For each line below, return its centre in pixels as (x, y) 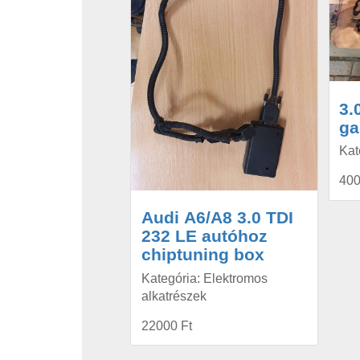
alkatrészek (174, 296)
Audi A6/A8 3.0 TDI (217, 218)
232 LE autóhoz (204, 236)
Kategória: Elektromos (204, 278)
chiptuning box (202, 255)
